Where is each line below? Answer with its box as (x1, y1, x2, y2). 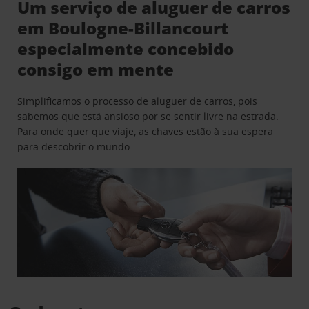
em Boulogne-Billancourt (17, 16, 229, 39)
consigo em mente (17, 57, 175, 81)
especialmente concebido (17, 37, 235, 60)
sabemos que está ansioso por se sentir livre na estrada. (17, 109, 279, 123)
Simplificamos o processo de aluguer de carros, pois (17, 94, 258, 108)
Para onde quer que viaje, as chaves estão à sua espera (17, 124, 274, 138)
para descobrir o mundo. (17, 139, 133, 153)
